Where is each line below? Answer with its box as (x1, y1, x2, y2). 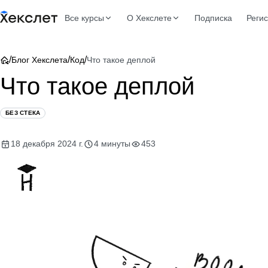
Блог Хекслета (11, 55, 68, 65)
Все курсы (65, 13, 104, 23)
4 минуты (94, 139, 130, 148)
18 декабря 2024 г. (11, 139, 83, 148)
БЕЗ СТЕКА (5, 109, 41, 116)
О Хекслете (127, 13, 172, 23)
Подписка (194, 13, 232, 23)
